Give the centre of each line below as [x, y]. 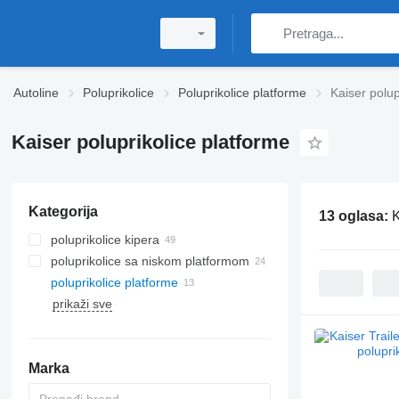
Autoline [36, 93]
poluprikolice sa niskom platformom [150, 261]
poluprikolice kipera [105, 240]
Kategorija [63, 212]
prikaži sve [82, 304]
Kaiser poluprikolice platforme [150, 142]
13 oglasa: [355, 216]
